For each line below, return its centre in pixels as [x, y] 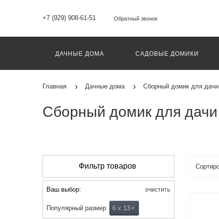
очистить [157, 189]
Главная [55, 86]
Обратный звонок [136, 19]
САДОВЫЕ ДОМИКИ [167, 54]
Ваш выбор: [64, 189]
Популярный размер [76, 208]
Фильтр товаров [107, 166]
